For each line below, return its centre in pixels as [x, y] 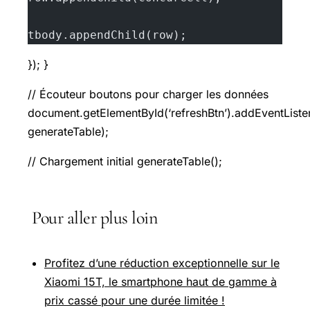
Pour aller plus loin [94, 218]
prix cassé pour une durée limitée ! [135, 301]
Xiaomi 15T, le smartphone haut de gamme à [161, 282]
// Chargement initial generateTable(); [125, 162]
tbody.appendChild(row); [107, 35]
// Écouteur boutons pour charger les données [148, 94]
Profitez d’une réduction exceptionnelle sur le [162, 263]
